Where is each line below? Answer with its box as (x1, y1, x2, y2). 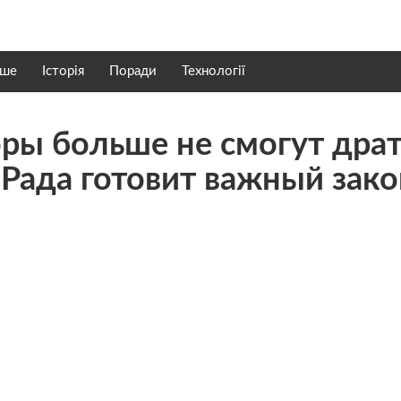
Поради (109, 64, 157, 78)
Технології (182, 64, 245, 78)
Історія (42, 64, 84, 78)
